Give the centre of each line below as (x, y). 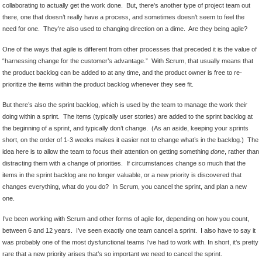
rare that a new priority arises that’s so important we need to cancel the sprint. (112, 254)
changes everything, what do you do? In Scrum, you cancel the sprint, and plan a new (125, 187)
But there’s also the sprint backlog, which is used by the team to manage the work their (125, 105)
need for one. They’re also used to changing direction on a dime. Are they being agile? (125, 29)
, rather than (242, 152)
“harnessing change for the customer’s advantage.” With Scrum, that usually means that (128, 61)
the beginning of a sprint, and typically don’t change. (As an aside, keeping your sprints (125, 128)
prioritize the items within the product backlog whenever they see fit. (98, 85)
